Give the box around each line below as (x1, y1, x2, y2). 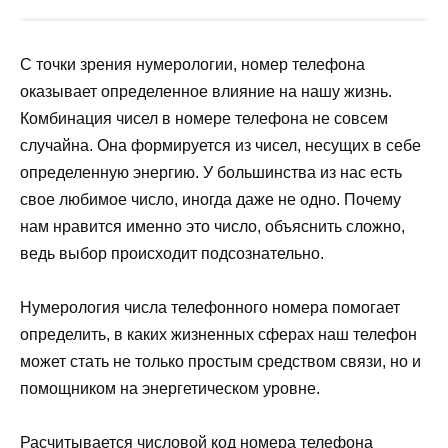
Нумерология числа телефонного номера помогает (20, 298, 400, 316)
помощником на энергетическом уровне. (20, 379, 320, 397)
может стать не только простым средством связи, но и (20, 352, 421, 370)
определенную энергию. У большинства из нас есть (20, 163, 402, 181)
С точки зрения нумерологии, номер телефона (20, 55, 365, 73)
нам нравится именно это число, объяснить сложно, (20, 217, 405, 235)
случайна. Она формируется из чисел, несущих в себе (20, 136, 421, 154)
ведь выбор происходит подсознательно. (20, 244, 324, 262)
